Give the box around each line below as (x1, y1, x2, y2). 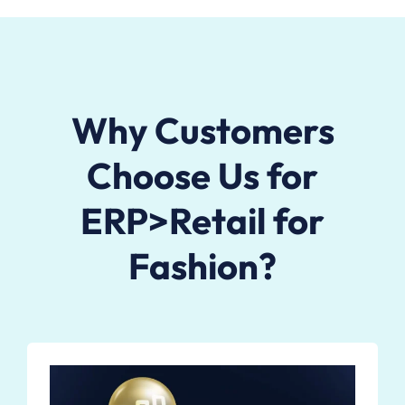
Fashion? (128, 242, 277, 288)
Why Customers (71, 107, 334, 153)
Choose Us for (87, 152, 318, 198)
